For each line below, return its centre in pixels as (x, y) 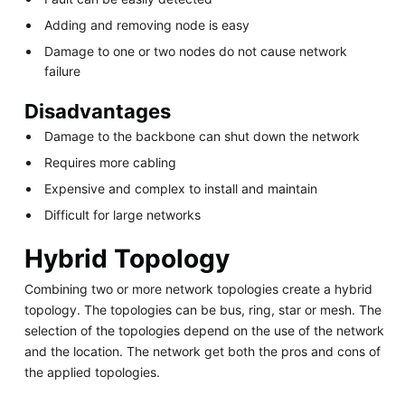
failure (63, 71)
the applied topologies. (92, 372)
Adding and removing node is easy (147, 24)
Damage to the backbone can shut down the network (202, 137)
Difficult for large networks (123, 215)
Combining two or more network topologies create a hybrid (198, 288)
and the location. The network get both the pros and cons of (202, 351)
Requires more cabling (111, 163)
